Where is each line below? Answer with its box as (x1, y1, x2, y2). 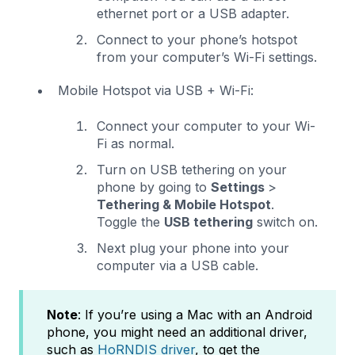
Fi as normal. (97, 135, 174, 151)
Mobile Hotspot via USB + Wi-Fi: (58, 82, 254, 99)
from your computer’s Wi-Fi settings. (97, 49, 317, 66)
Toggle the (97, 213, 164, 230)
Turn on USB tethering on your (97, 161, 287, 177)
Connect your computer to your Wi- (97, 117, 315, 134)
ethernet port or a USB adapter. (97, 5, 289, 21)
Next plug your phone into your (97, 239, 289, 256)
